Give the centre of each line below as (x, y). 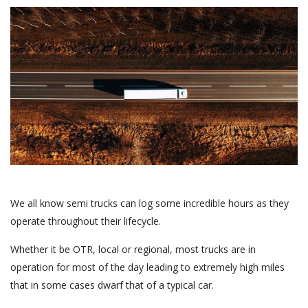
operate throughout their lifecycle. (86, 221)
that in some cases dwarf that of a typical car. (112, 285)
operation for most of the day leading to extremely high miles (147, 267)
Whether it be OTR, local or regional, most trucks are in (133, 249)
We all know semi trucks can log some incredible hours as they (150, 203)
